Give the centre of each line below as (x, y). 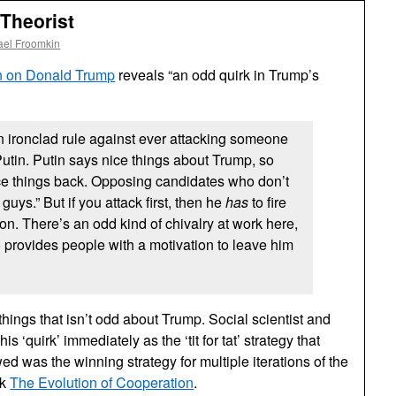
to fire (268, 202)
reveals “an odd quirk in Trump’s (217, 75)
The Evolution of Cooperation (102, 382)
